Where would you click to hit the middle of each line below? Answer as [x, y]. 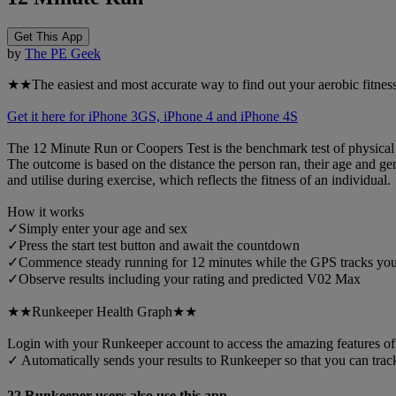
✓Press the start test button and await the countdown [153, 246]
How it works [46, 212]
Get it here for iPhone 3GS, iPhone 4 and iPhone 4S [152, 117]
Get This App [48, 37]
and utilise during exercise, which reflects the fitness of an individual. [199, 180]
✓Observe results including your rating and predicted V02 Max [184, 279]
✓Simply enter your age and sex [97, 229]
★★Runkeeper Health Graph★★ [102, 312]
